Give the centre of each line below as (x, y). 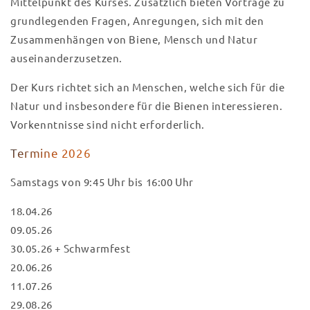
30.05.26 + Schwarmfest (71, 248)
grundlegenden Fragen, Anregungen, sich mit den (137, 21)
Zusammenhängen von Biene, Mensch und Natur (134, 39)
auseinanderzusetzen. (67, 58)
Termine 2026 (51, 153)
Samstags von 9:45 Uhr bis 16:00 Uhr (102, 182)
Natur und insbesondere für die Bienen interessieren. (147, 106)
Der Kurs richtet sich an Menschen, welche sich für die (148, 87)
